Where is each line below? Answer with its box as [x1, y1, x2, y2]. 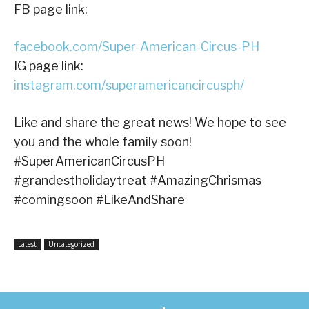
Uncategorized [48, 239, 94, 249]
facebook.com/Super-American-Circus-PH [14, 39, 259, 54]
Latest [18, 239, 37, 249]
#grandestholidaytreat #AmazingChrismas [14, 172, 261, 188]
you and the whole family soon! [14, 134, 192, 149]
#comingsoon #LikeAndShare [14, 192, 185, 207]
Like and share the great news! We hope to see [14, 114, 286, 130]
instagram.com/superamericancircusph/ [14, 77, 244, 92]
